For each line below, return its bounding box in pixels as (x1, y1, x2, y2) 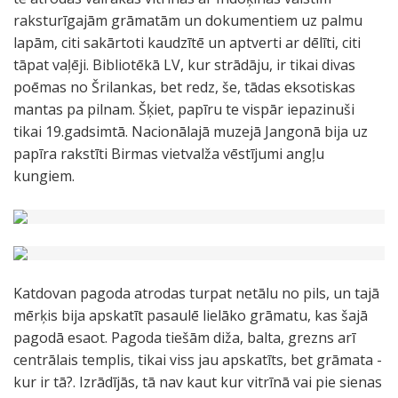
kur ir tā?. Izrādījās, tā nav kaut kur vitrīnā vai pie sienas (13, 372, 382, 392)
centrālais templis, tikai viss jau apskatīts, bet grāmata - (13, 350, 382, 370)
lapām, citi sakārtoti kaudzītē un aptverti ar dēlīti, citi (13, 33, 361, 52)
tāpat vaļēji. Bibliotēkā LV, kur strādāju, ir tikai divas (13, 55, 355, 75)
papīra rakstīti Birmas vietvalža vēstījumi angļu (13, 144, 324, 163)
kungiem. (13, 166, 75, 186)
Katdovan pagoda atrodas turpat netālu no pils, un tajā (13, 283, 379, 303)
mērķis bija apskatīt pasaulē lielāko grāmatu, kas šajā (13, 306, 368, 325)
